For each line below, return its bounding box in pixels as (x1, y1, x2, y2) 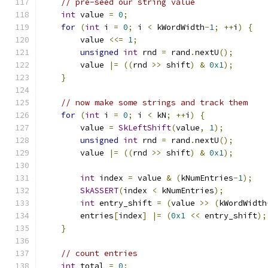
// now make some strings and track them (61, 98, 248, 108)
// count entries (61, 248, 138, 258)
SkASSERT (80, 185, 118, 196)
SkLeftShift (118, 123, 171, 133)
